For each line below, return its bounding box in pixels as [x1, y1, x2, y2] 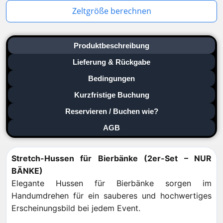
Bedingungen [88, 74, 135, 83]
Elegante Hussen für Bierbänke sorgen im [11, 178, 212, 188]
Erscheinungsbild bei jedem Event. [11, 203, 140, 213]
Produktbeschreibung [74, 41, 149, 50]
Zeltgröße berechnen [72, 5, 151, 16]
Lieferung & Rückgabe [73, 58, 150, 66]
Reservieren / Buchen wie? [65, 107, 158, 115]
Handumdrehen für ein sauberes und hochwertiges [11, 191, 212, 201]
